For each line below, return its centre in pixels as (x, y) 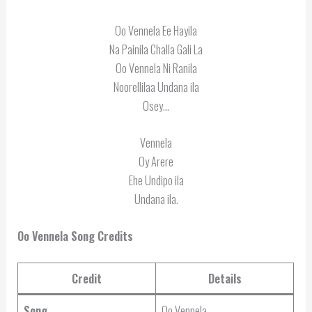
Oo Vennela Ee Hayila (156, 30)
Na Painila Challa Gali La (156, 49)
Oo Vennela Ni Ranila (156, 68)
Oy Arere (156, 161)
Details (225, 278)
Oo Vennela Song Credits (76, 236)
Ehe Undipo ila (156, 180)
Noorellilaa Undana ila (156, 86)
